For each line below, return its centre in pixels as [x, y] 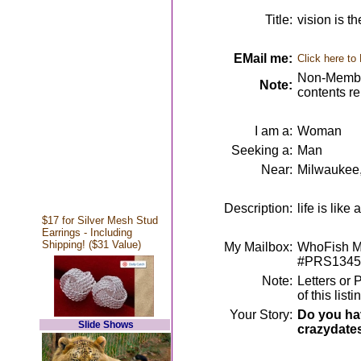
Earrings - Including [87, 232]
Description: [258, 208]
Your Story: [261, 315]
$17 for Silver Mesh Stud [100, 220]
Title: [278, 20]
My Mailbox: [258, 247]
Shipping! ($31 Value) [91, 245]
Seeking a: [261, 150]
